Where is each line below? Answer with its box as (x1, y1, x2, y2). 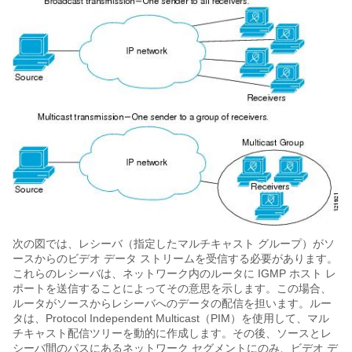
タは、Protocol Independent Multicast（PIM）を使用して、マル (13, 311, 329, 324)
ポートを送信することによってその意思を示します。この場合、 (13, 281, 332, 295)
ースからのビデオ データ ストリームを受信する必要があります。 (13, 251, 338, 265)
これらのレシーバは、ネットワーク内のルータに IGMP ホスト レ (13, 266, 336, 280)
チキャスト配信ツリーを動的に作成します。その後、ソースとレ (13, 326, 332, 339)
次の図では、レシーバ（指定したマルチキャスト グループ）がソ (13, 236, 335, 250)
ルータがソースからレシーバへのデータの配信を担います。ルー (13, 296, 332, 310)
